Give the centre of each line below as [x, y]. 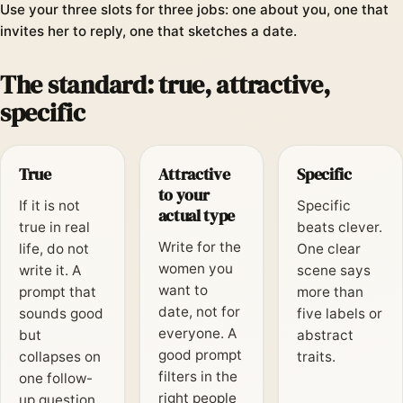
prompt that [58, 292]
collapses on [60, 357]
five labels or [340, 314]
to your [184, 195]
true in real [54, 228]
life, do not [54, 249]
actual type [197, 216]
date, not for [199, 312]
